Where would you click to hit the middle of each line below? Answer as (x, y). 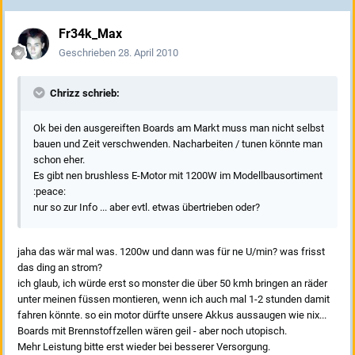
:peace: (50, 192)
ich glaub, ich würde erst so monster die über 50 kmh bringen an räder (172, 284)
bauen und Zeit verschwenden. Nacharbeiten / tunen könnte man (178, 144)
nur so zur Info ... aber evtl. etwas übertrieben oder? (147, 208)
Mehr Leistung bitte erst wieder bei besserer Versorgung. (144, 347)
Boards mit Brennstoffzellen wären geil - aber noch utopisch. (152, 331)
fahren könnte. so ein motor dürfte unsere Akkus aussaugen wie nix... (172, 315)
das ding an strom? (60, 268)
